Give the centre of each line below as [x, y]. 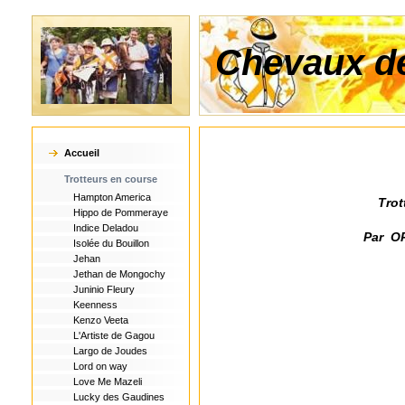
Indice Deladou [106, 228]
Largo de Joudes [110, 351]
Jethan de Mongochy [119, 274]
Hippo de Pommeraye [121, 212]
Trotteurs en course [111, 179]
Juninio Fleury [104, 289]
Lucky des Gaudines [119, 397]
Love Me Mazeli [108, 381]
